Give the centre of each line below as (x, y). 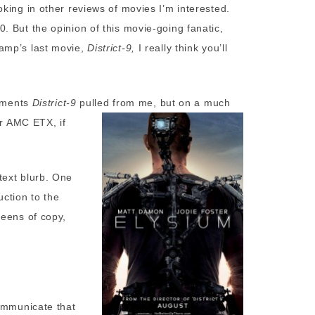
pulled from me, (118, 103)
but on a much (193, 103)
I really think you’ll (183, 48)
